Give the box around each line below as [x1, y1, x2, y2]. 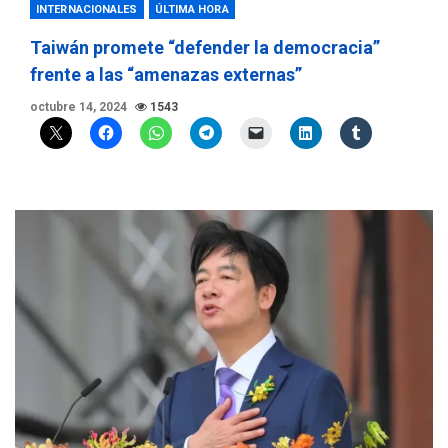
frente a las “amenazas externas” [30, 64, 302, 86]
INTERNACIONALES [36, 3, 138, 17]
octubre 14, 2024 [30, 100, 130, 115]
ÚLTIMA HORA [154, 3, 229, 17]
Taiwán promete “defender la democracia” [30, 37, 380, 59]
